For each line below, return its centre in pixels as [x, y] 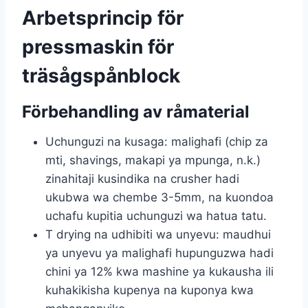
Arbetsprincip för [103, 18]
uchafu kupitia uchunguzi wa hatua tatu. [156, 216]
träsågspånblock [101, 75]
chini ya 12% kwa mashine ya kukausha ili [159, 271]
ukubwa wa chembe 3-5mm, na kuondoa [159, 197]
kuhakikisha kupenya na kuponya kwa [150, 290]
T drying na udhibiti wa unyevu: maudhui [158, 234]
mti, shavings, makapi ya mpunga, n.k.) [153, 160]
